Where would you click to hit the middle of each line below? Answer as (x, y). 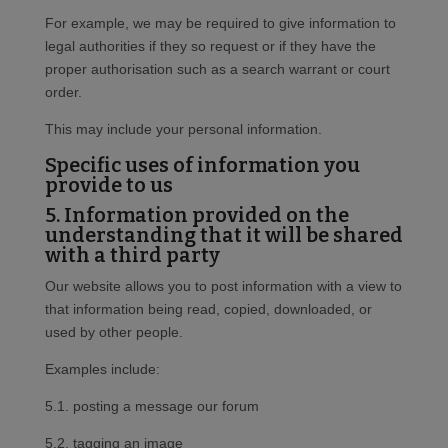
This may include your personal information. (183, 129)
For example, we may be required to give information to (220, 23)
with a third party (132, 255)
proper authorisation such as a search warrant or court (217, 69)
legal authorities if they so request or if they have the (210, 46)
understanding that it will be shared (223, 235)
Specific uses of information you (202, 165)
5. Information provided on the (196, 215)
